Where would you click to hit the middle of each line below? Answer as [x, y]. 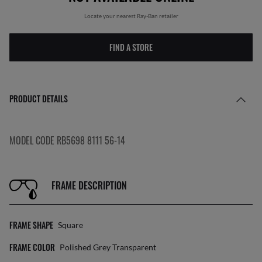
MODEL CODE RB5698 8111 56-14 [67, 140]
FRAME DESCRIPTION [89, 185]
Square [70, 225]
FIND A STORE [131, 47]
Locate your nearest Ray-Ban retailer [131, 16]
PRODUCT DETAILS [39, 99]
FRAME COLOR [32, 247]
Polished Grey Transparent [108, 247]
